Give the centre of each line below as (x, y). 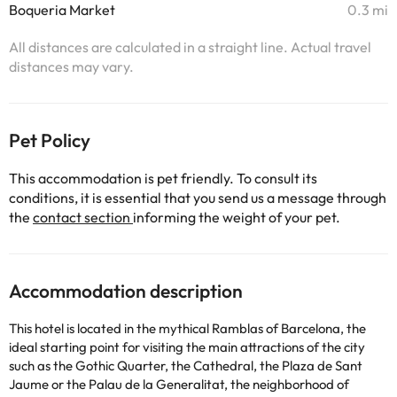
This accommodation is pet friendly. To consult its (163, 178)
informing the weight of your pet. (237, 217)
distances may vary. (71, 66)
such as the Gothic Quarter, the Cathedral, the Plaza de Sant (186, 366)
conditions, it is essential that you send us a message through (198, 198)
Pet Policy (50, 140)
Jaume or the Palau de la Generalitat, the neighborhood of (179, 384)
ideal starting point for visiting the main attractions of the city (187, 347)
